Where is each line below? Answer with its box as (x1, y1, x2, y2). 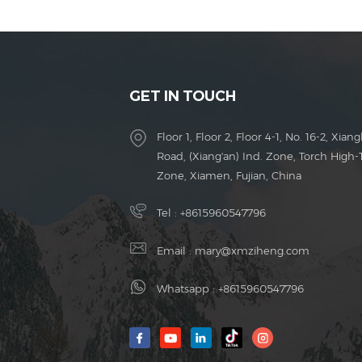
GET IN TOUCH (129, 87, 236, 106)
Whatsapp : (157, 282, 218, 296)
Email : (157, 244, 195, 258)
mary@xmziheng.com (195, 244, 309, 258)
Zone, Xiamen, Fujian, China (157, 169, 301, 183)
